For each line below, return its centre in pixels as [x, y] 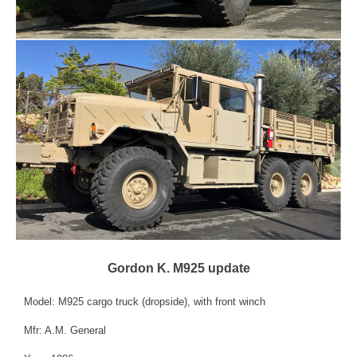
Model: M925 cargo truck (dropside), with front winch [145, 302]
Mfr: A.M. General [65, 331]
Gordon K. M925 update [178, 269]
